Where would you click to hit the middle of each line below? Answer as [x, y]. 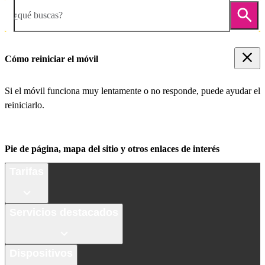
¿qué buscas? [38, 15]
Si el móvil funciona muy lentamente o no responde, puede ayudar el [132, 91]
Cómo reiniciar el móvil [51, 59]
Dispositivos [41, 253]
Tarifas [27, 171]
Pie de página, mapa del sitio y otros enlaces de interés [112, 149]
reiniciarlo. [25, 105]
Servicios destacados [64, 212]
